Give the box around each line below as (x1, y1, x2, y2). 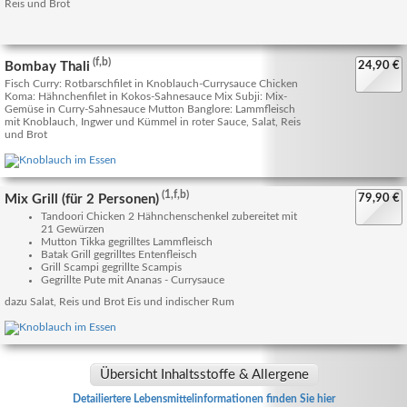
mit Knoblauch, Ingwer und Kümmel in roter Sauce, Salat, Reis (5, 116, 301, 127)
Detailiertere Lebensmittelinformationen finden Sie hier (72, 393, 335, 404)
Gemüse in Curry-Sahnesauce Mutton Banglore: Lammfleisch (5, 104, 295, 114)
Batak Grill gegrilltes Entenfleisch (41, 249, 197, 260)
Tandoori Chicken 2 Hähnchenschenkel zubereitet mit (41, 211, 297, 222)
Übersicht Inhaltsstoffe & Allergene (100, 368, 309, 382)
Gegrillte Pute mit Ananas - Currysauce (41, 274, 224, 285)
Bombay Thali (5, 60, 90, 74)
